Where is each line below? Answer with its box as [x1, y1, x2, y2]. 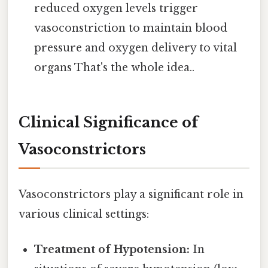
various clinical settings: [19, 207, 149, 221]
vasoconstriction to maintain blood [34, 21, 228, 35]
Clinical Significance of [19, 114, 198, 132]
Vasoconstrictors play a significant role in [19, 187, 243, 201]
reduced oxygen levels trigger [34, 1, 199, 15]
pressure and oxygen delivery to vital [34, 41, 237, 54]
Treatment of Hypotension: [34, 242, 190, 256]
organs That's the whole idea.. [34, 60, 195, 74]
